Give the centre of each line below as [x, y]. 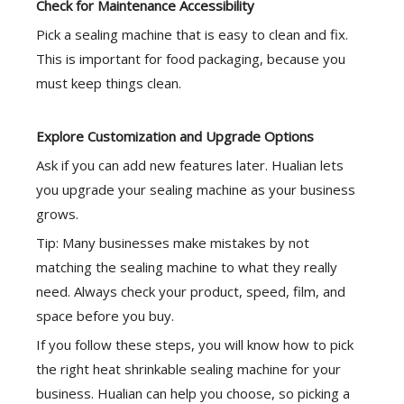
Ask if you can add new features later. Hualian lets [190, 165]
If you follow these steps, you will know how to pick [195, 344]
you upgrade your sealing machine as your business [196, 189]
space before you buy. [105, 316]
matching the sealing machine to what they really [187, 267]
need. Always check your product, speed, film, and [191, 291]
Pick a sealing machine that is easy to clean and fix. [192, 34]
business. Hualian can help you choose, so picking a [193, 393]
